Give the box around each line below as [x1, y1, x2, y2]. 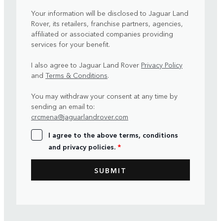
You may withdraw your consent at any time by [31, 91, 178, 101]
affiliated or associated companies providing [31, 29, 173, 39]
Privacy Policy [141, 60, 183, 70]
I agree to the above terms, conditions [48, 130, 178, 140]
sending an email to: [31, 101, 95, 111]
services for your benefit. [31, 39, 110, 49]
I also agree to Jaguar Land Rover [31, 60, 141, 70]
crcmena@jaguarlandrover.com [31, 111, 128, 122]
